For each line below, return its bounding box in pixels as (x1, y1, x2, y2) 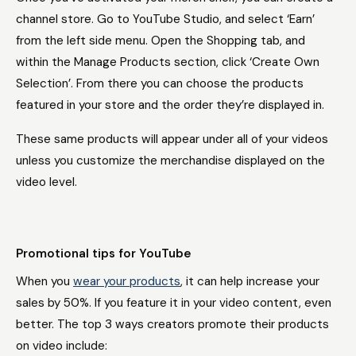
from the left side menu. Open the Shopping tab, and (16, 33, 305, 48)
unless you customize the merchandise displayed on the (16, 153, 325, 168)
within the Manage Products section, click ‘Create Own (16, 54, 319, 70)
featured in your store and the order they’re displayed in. (16, 97, 324, 113)
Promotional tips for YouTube (16, 246, 195, 261)
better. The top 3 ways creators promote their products (16, 316, 329, 332)
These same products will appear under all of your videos (16, 131, 328, 147)
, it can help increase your (180, 273, 319, 289)
